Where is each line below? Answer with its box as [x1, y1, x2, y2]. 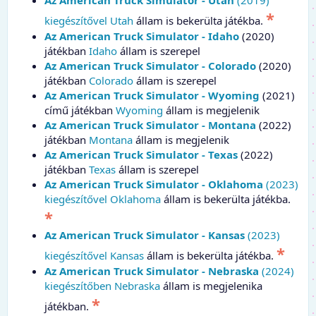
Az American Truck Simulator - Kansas [44, 227, 245, 242]
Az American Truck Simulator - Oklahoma [44, 176, 263, 191]
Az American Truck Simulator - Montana [44, 117, 256, 132]
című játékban [44, 102, 113, 117]
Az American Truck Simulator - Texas [44, 147, 238, 162]
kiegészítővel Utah [44, 13, 133, 28]
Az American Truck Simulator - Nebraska [44, 263, 259, 278]
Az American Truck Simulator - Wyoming [44, 87, 260, 102]
